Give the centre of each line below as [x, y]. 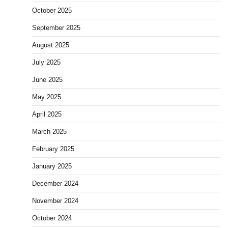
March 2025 [49, 132]
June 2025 [47, 80]
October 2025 [52, 11]
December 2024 [55, 184]
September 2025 [56, 28]
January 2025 [52, 166]
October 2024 [52, 218]
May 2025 [47, 97]
